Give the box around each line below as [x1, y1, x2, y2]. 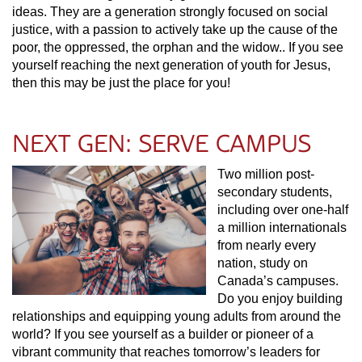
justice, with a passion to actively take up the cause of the [12, 23, 338, 36]
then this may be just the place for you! [12, 76, 230, 90]
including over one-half [217, 203, 348, 217]
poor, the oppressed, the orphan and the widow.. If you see [12, 40, 343, 54]
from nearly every [217, 238, 316, 252]
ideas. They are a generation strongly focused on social [12, 5, 328, 19]
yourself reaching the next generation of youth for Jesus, [12, 58, 330, 72]
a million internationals [217, 221, 347, 234]
